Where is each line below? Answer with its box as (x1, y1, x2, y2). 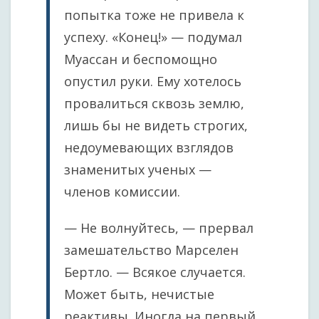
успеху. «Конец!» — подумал (64, 28, 242, 46)
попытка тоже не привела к (64, 6, 244, 23)
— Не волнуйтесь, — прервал (64, 219, 253, 236)
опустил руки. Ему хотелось (64, 73, 241, 90)
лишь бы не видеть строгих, (64, 117, 248, 134)
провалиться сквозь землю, (64, 95, 244, 112)
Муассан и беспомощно (64, 51, 217, 68)
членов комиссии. (64, 183, 180, 200)
